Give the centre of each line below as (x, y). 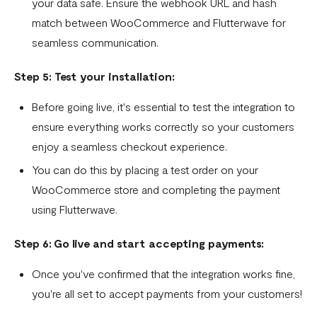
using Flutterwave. (75, 209)
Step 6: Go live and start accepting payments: (139, 243)
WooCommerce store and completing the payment (156, 190)
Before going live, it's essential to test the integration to (163, 107)
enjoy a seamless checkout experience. (129, 146)
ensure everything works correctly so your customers (163, 127)
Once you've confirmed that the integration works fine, (163, 274)
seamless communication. (95, 42)
